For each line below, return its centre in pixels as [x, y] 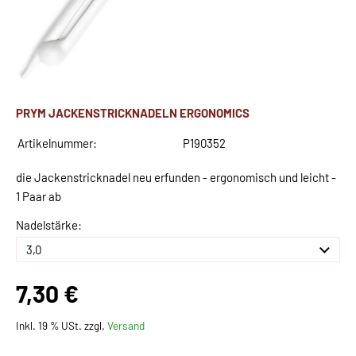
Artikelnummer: [57, 143]
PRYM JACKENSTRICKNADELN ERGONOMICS [133, 113]
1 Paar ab [39, 197]
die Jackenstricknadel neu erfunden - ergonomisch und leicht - [176, 178]
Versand [126, 326]
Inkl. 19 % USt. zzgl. [62, 326]
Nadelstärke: [49, 225]
